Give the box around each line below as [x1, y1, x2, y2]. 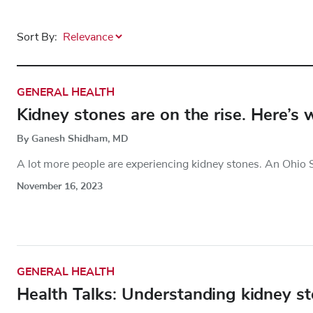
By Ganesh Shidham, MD [17, 131, 129, 145]
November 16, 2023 [17, 179, 103, 193]
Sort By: [17, 31, 57, 43]
